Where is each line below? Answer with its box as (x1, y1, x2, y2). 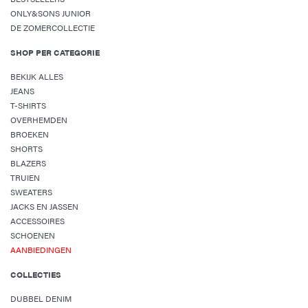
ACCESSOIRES (10, 214, 65, 227)
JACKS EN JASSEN (10, 200, 78, 212)
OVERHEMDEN (10, 113, 67, 126)
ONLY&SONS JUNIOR (10, 7, 91, 19)
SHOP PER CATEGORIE (10, 46, 100, 58)
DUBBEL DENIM (10, 292, 71, 305)
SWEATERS (10, 186, 52, 198)
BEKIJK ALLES (10, 70, 63, 82)
